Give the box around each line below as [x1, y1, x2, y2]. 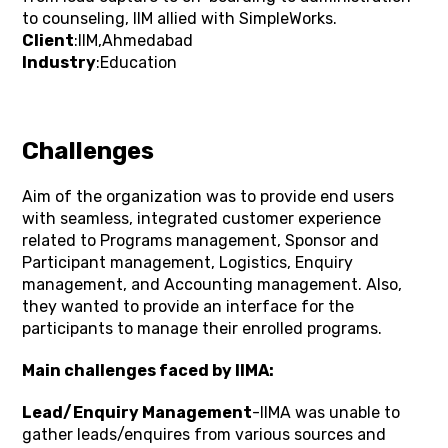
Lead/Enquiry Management [22, 403, 253, 422]
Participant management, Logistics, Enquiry [22, 253, 354, 272]
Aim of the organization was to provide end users [22, 187, 395, 206]
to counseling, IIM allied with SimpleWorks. [22, 9, 338, 28]
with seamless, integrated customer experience [22, 209, 382, 228]
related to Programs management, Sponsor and [22, 231, 380, 250]
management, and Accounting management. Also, [22, 275, 403, 294]
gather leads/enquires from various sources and [22, 425, 387, 444]
